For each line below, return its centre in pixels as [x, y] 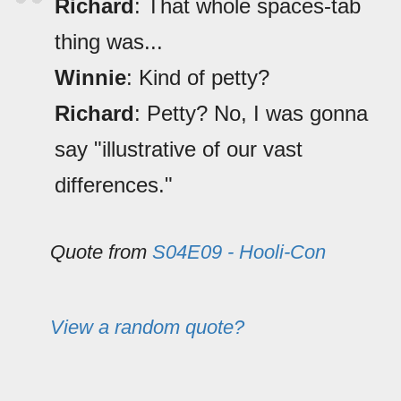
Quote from [101, 252]
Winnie [90, 78]
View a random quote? [147, 328]
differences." [114, 185]
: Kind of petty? [198, 78]
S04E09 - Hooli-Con [239, 252]
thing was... [109, 42]
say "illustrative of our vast [179, 149]
